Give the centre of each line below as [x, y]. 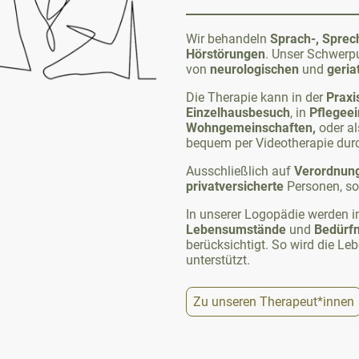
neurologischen [254, 69]
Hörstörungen [226, 54]
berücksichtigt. [229, 244]
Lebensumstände [236, 229]
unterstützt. [218, 260]
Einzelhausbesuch [238, 112]
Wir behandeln [228, 38]
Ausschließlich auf [240, 171]
